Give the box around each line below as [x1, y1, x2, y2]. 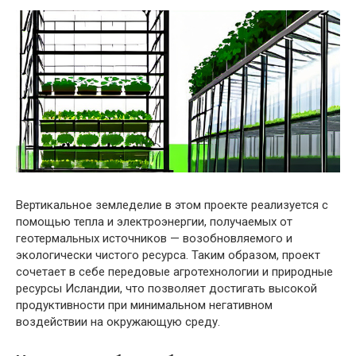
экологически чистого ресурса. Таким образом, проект [16, 247, 320, 262]
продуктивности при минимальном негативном [16, 297, 273, 312]
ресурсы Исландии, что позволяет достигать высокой [16, 281, 317, 296]
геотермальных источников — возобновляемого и [16, 230, 292, 246]
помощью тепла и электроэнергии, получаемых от [16, 214, 292, 229]
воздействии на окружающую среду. [16, 314, 220, 329]
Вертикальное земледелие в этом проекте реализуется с [16, 197, 328, 212]
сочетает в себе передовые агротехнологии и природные [16, 264, 333, 279]
